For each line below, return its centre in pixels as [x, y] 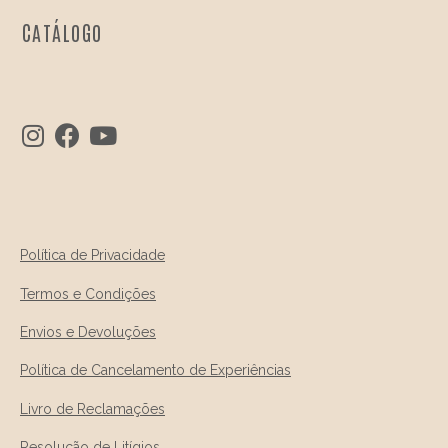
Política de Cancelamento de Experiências [155, 370]
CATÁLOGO [62, 32]
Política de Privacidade [92, 255]
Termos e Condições [88, 293]
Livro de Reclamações [92, 408]
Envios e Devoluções [88, 332]
